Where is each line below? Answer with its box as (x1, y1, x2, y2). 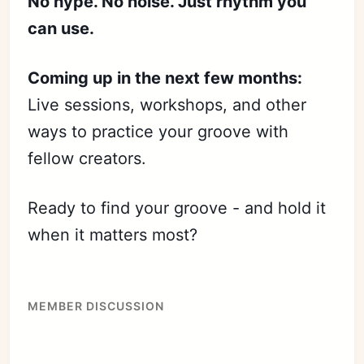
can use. (28, 19, 95, 39)
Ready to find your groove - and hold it (28, 198, 327, 219)
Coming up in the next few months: (28, 68, 303, 89)
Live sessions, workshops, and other (28, 95, 307, 115)
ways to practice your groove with (28, 122, 289, 142)
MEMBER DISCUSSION (28, 299, 165, 314)
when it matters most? (28, 225, 198, 245)
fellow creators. (28, 149, 147, 169)
